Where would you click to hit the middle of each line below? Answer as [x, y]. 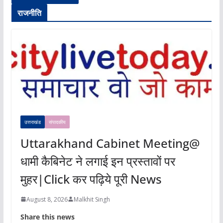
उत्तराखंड [32, 122]
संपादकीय [57, 122]
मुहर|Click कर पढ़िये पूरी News [91, 179]
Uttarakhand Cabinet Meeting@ [110, 143]
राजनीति [29, 13]
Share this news [47, 217]
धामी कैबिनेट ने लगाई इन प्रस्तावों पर [98, 161]
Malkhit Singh [92, 199]
